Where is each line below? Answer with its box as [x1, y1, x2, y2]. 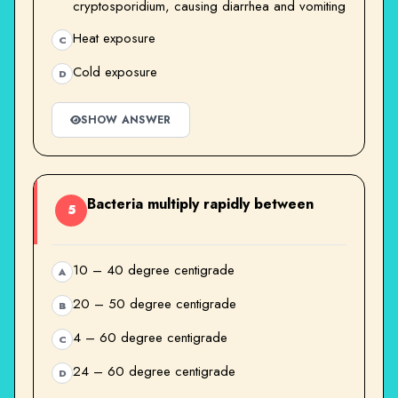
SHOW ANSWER [81, 111, 171, 128]
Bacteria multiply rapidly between [87, 193, 314, 214]
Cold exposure [73, 61, 157, 82]
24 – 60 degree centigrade [73, 361, 235, 381]
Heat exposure [73, 28, 155, 48]
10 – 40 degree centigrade [73, 259, 235, 280]
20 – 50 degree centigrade [73, 293, 236, 314]
